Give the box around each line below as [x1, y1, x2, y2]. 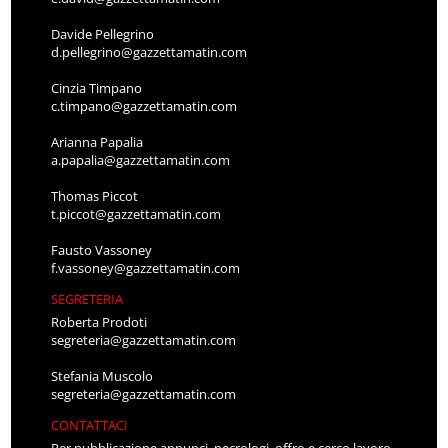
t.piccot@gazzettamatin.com [51, 205, 222, 224]
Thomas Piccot [51, 187, 139, 206]
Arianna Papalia [51, 133, 144, 152]
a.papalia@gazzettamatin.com [51, 151, 231, 170]
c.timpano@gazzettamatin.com [51, 97, 238, 116]
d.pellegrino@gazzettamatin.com [51, 43, 248, 62]
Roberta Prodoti [51, 313, 148, 332]
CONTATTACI [51, 416, 129, 435]
